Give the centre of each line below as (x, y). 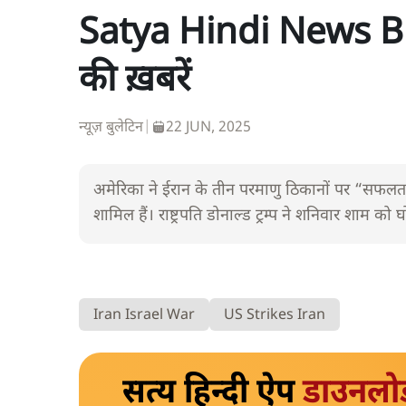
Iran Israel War (144, 315)
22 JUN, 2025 (208, 129)
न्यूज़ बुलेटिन (111, 129)
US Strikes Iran (275, 315)
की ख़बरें (135, 81)
